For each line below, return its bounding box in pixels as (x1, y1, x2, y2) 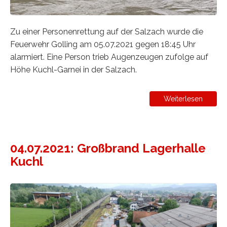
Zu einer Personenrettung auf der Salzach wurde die (10, 26, 203, 36)
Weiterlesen (164, 94, 203, 103)
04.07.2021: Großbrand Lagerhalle (10, 140, 206, 156)
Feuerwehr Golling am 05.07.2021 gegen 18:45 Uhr (10, 39, 196, 49)
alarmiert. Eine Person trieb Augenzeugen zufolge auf (10, 52, 208, 62)
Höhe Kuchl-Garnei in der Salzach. (10, 64, 137, 74)
